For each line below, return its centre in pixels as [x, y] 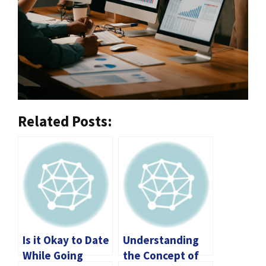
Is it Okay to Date [66, 240]
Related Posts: [65, 121]
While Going [53, 255]
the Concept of [161, 255]
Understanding [161, 240]
